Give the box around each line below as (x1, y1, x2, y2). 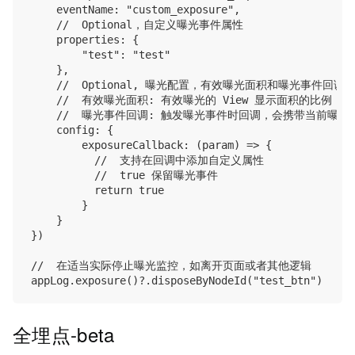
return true (31, 184, 164, 197)
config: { (31, 124, 113, 137)
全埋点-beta (13, 320, 120, 349)
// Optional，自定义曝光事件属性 (31, 18, 243, 32)
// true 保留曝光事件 (31, 169, 218, 182)
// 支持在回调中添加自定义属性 (31, 154, 264, 167)
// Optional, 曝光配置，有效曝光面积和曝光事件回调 (31, 78, 345, 92)
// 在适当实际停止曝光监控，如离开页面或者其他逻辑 (31, 259, 311, 273)
